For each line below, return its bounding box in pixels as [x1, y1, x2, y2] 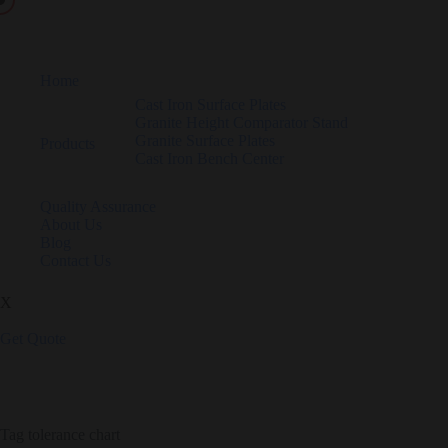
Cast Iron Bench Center [135, 150, 284, 167]
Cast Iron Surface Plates [135, 96, 286, 113]
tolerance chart [24, 426, 120, 443]
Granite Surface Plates [135, 132, 275, 149]
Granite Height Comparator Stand [135, 114, 348, 131]
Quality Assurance [40, 198, 156, 215]
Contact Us [40, 252, 111, 269]
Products [40, 135, 95, 152]
